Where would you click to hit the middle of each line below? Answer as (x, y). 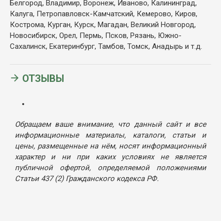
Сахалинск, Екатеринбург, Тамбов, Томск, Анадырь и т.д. (106, 46)
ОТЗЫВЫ (43, 78)
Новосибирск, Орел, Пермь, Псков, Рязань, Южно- (96, 35)
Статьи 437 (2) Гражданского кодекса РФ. (87, 178)
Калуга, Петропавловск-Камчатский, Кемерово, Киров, (104, 14)
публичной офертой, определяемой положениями (110, 167)
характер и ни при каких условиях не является (110, 157)
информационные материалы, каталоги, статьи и (110, 135)
